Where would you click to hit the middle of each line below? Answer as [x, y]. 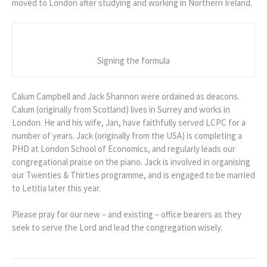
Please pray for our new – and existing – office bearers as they [127, 215]
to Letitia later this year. [56, 188]
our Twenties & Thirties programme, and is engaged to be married [133, 175]
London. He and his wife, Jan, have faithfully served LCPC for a [129, 123]
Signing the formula [133, 61]
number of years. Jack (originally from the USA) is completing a [127, 136]
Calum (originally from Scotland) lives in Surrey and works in [121, 110]
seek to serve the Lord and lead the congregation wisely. [117, 228]
